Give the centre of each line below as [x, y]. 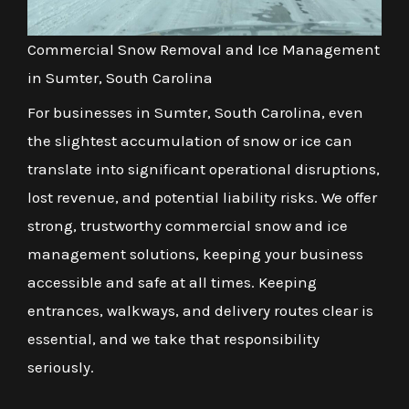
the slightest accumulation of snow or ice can [190, 140]
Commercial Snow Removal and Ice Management [204, 49]
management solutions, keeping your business [195, 253]
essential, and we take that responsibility [173, 338]
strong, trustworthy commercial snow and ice [188, 225]
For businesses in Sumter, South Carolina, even [195, 112]
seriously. [61, 367]
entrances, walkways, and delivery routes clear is [200, 310]
